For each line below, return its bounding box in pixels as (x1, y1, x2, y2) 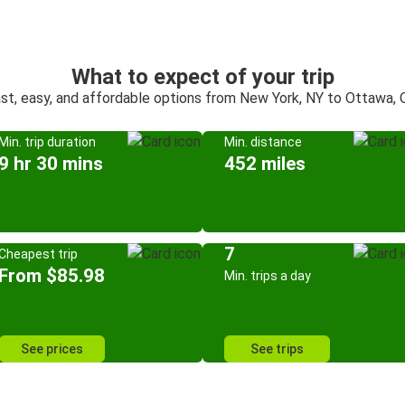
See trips (250, 342, 304, 356)
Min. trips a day (224, 268, 311, 283)
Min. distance (224, 135, 302, 149)
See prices (20, 342, 83, 356)
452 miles (224, 153, 306, 174)
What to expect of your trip (71, 64, 334, 89)
